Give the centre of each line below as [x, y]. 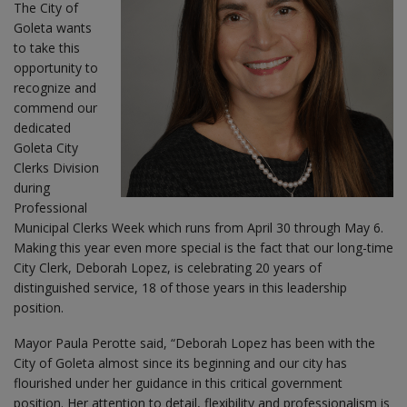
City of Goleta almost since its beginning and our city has [180, 362]
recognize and [55, 87]
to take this [47, 47]
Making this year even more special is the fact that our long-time [203, 247]
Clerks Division [56, 167]
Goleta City [46, 147]
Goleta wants [53, 27]
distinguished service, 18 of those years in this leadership [180, 287]
